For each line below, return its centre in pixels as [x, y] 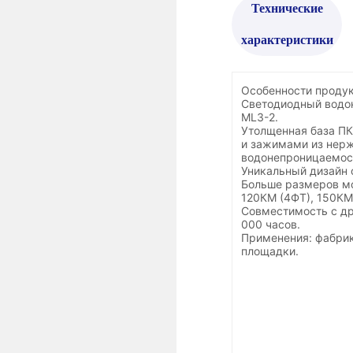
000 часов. [270, 225]
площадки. [269, 251]
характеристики [287, 40]
